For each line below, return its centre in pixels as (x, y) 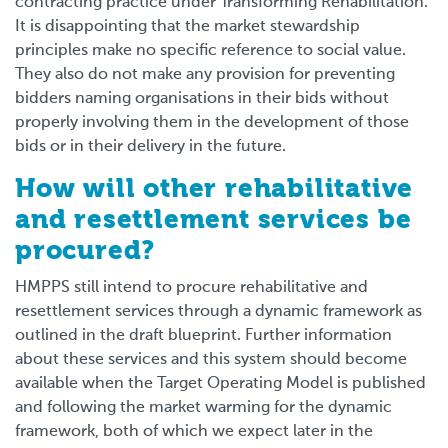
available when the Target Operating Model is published (220, 383)
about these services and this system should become (211, 359)
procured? (85, 251)
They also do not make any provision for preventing (205, 74)
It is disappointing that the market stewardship (187, 26)
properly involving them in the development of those (212, 122)
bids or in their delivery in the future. (150, 146)
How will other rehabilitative (214, 189)
